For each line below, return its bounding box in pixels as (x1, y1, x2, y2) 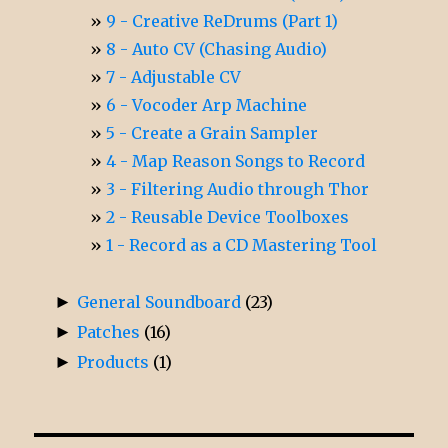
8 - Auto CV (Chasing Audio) (106, 38, 328, 59)
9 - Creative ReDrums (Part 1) (106, 10, 339, 31)
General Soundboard (77, 291, 242, 312)
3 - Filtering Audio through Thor (106, 178, 370, 199)
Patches (77, 321, 141, 342)
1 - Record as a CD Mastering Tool (106, 234, 378, 255)
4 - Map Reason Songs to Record (106, 150, 366, 171)
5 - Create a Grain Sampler (106, 122, 319, 143)
